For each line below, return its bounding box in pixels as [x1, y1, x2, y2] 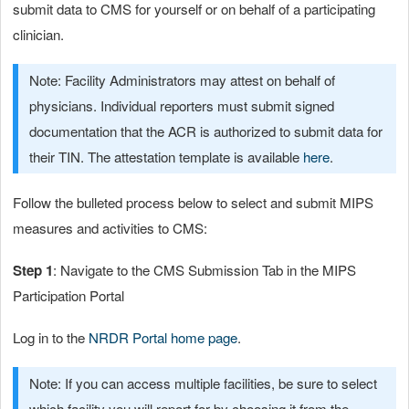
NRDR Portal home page [89, 327, 237, 347]
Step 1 [13, 259, 53, 280]
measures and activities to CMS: [13, 217, 207, 237]
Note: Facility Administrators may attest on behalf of [29, 69, 335, 89]
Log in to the [13, 327, 89, 347]
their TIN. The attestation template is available [29, 146, 303, 166]
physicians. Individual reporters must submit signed [29, 95, 334, 115]
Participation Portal [13, 285, 124, 305]
